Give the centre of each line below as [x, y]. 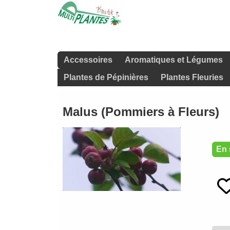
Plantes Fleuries [192, 77]
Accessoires [88, 60]
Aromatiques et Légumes [174, 60]
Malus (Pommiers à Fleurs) [141, 112]
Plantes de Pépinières [106, 77]
